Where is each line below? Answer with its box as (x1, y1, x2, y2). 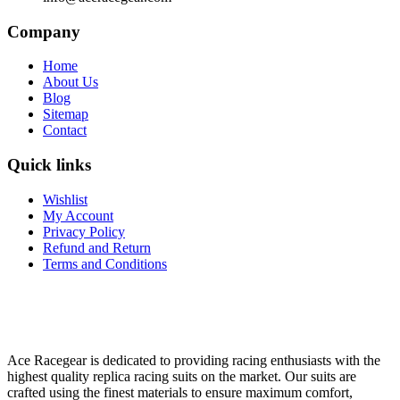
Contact (43, 122, 87, 138)
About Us (43, 74, 98, 90)
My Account (43, 207, 113, 223)
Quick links (7, 155, 91, 175)
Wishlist (43, 191, 87, 207)
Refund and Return (43, 239, 151, 255)
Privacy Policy (43, 223, 125, 239)
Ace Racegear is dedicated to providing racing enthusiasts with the (7, 352, 380, 368)
